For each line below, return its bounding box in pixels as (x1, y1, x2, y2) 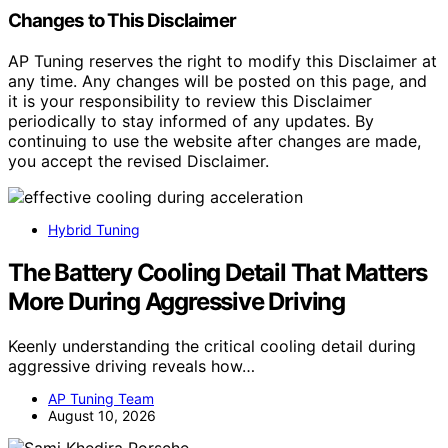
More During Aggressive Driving (8, 286, 345, 316)
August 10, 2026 (48, 406, 156, 424)
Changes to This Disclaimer (8, 9, 236, 33)
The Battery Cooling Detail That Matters (8, 257, 428, 287)
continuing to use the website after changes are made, (8, 130, 421, 151)
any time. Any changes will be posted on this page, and (8, 70, 427, 91)
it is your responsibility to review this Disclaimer (8, 90, 372, 111)
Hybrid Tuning (48, 220, 140, 238)
